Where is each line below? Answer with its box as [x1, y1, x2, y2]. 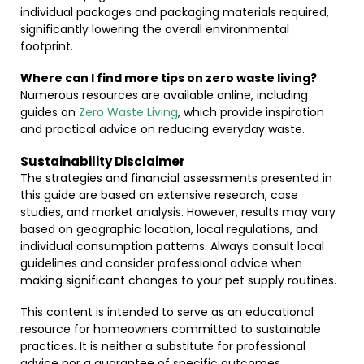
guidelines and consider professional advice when [20, 255, 302, 271]
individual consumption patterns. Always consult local [20, 238, 324, 254]
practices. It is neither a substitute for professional [20, 338, 305, 354]
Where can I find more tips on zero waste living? [20, 70, 317, 86]
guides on [20, 104, 79, 120]
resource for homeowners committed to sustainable [20, 321, 321, 337]
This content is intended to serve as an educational [20, 304, 314, 320]
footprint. [20, 38, 73, 54]
